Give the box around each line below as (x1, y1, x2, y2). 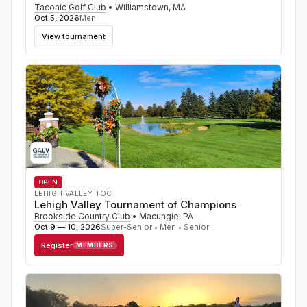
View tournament (42, 31, 106, 41)
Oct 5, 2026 (34, 13, 79, 23)
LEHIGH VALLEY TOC (34, 189, 112, 197)
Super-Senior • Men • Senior (101, 222, 209, 232)
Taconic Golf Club (34, 2, 106, 12)
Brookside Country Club (34, 211, 130, 221)
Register (41, 240, 73, 250)
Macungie (139, 211, 179, 221)
